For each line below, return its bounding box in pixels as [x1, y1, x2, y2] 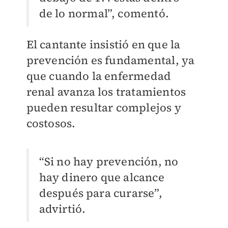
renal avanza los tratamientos [26, 83, 186, 99]
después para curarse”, [39, 185, 162, 201]
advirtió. [39, 201, 86, 216]
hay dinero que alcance [39, 169, 164, 185]
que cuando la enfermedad [26, 68, 172, 83]
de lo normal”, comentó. [39, 5, 169, 21]
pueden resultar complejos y [26, 99, 181, 115]
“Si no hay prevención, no [39, 153, 179, 169]
